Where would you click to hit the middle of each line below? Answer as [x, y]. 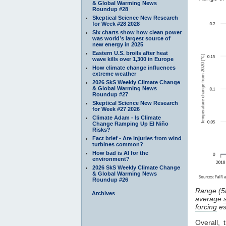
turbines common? [118, 144]
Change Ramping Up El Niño [130, 123]
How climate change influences [134, 67]
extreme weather [114, 73]
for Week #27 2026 [116, 109]
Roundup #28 [110, 9]
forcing [206, 207]
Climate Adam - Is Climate [127, 117]
